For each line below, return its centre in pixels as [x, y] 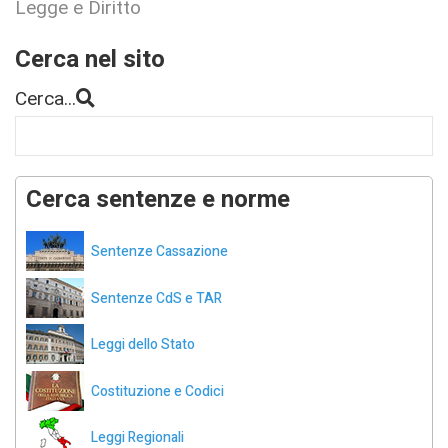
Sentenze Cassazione [159, 252]
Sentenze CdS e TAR [156, 298]
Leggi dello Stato [143, 345]
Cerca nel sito [90, 60]
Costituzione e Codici [157, 391]
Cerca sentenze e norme [158, 199]
